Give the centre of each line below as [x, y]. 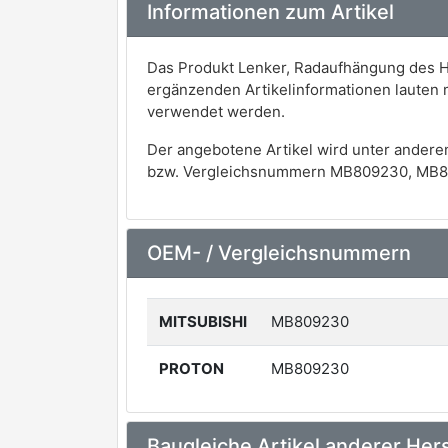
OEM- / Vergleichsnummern [279, 252]
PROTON [191, 368]
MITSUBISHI [203, 321]
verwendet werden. [216, 111]
